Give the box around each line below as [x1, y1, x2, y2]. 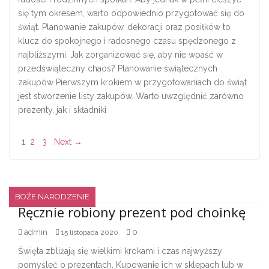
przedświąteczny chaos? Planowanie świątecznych [18, 63, 217, 73]
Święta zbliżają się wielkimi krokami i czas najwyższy [18, 246, 222, 256]
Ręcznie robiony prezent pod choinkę [18, 202, 246, 221]
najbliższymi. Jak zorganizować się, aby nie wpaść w [18, 49, 223, 59]
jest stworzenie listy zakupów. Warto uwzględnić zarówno [18, 91, 244, 101]
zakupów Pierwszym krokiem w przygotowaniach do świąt [18, 77, 247, 87]
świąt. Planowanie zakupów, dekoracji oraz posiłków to [18, 22, 231, 32]
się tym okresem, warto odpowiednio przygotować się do [18, 8, 244, 18]
